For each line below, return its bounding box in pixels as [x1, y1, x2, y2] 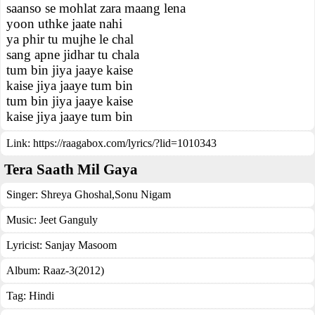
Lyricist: [6, 239, 45, 251]
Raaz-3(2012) [43, 264, 104, 276]
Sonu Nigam [115, 188, 171, 200]
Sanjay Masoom [45, 239, 117, 251]
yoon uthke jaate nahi [6, 16, 122, 31]
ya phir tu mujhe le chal [6, 32, 134, 46]
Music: [6, 214, 39, 226]
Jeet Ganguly [39, 214, 98, 226]
